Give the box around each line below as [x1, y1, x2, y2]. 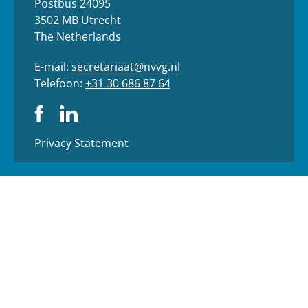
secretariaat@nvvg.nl [71, 58, 180, 74]
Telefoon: [34, 75, 85, 91]
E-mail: [34, 58, 71, 74]
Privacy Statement [34, 135, 129, 151]
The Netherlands [34, 28, 121, 44]
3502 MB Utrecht [34, 12, 121, 27]
